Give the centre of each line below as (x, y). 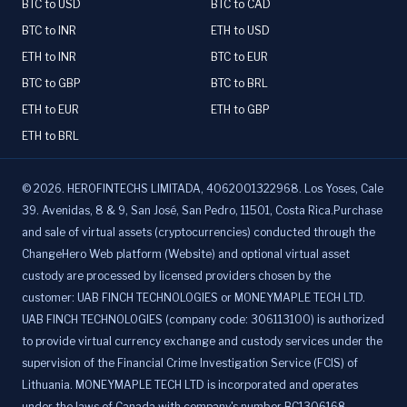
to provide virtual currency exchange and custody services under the (202, 342)
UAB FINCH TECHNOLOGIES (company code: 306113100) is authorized (203, 320)
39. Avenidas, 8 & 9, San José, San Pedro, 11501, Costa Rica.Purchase (202, 211)
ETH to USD (240, 31)
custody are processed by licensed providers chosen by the (176, 276)
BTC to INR (49, 31)
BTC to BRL (239, 84)
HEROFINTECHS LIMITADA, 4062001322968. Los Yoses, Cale (225, 189)
